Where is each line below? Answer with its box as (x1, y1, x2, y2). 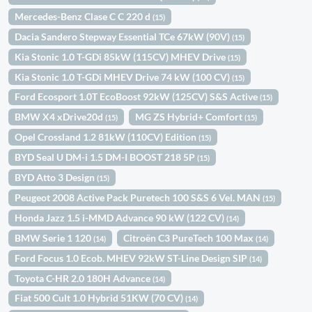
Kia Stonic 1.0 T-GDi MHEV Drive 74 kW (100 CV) (15, 70, 233, 83)
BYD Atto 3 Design (15, 171, 97, 184)
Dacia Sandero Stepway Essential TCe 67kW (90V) (15, 30, 233, 42)
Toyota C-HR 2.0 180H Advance (15, 272, 153, 284)
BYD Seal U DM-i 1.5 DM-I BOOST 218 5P (15, 151, 198, 164)
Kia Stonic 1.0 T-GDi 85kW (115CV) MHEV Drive (15, 50, 228, 63)
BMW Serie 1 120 (15, 231, 94, 244)
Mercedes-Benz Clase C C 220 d (15, 10, 153, 22)
